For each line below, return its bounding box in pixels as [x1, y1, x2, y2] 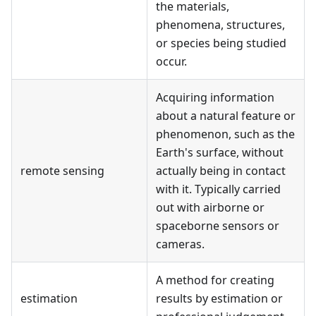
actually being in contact [156, 162, 286, 178]
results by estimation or [156, 290, 283, 306]
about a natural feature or [156, 107, 296, 123]
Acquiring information [156, 89, 274, 105]
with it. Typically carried [156, 181, 281, 197]
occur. [156, 53, 187, 69]
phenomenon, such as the [156, 126, 295, 142]
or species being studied [156, 35, 286, 51]
